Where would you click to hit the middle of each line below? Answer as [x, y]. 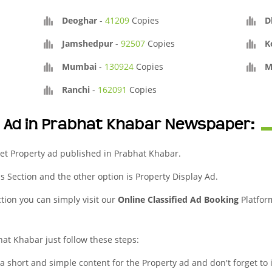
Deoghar [80, 20]
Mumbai [80, 66]
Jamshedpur [88, 43]
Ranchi [76, 90]
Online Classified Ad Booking [178, 199]
